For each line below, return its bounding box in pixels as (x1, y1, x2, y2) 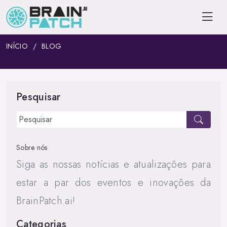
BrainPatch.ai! (16, 194, 75, 208)
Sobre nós (16, 142, 48, 153)
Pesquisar (16, 90, 61, 104)
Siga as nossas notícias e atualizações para (16, 157, 211, 172)
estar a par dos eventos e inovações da (16, 175, 211, 190)
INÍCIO (6, 41, 28, 51)
